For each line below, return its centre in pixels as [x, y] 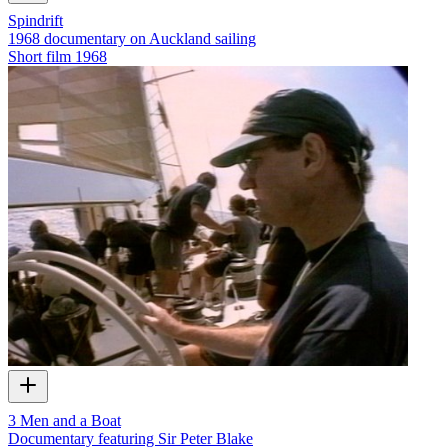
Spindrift [35, 21]
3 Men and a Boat [64, 420]
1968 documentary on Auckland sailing [132, 39]
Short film [39, 57]
